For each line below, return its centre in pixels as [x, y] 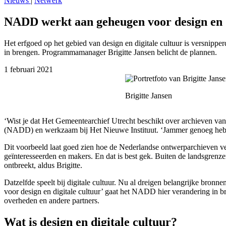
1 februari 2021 [29, 69]
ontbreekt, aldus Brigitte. [43, 165]
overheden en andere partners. [52, 200]
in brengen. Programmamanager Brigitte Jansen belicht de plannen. [110, 52]
